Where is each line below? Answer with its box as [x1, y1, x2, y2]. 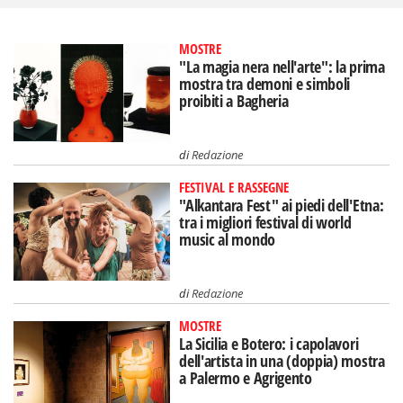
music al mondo [179, 228, 275, 251]
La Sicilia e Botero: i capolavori [179, 332, 359, 354]
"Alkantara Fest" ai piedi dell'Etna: [179, 194, 384, 217]
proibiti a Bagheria [179, 90, 289, 112]
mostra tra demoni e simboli [179, 73, 351, 95]
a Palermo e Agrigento [179, 366, 312, 389]
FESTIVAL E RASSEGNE [179, 178, 290, 197]
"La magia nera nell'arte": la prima [179, 56, 385, 78]
